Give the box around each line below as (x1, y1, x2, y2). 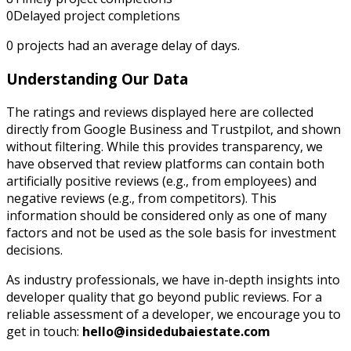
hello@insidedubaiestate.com (82, 322, 270, 340)
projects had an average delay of (13, 37, 211, 55)
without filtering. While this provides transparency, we (6, 137, 323, 155)
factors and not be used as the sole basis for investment (6, 223, 336, 241)
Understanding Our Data (6, 68, 188, 89)
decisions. (6, 241, 63, 259)
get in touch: (6, 322, 82, 340)
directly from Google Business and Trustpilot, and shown (6, 120, 341, 138)
